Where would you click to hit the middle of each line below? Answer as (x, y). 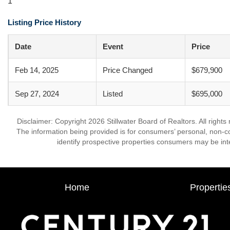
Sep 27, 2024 (37, 94)
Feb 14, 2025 (37, 70)
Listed (113, 94)
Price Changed (128, 70)
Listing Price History (44, 22)
